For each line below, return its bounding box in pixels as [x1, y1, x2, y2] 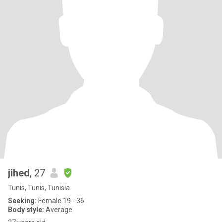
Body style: [8, 206, 44, 214]
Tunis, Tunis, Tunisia [8, 184, 70, 192]
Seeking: [8, 197, 37, 205]
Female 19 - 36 [37, 197, 84, 205]
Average [44, 206, 72, 214]
